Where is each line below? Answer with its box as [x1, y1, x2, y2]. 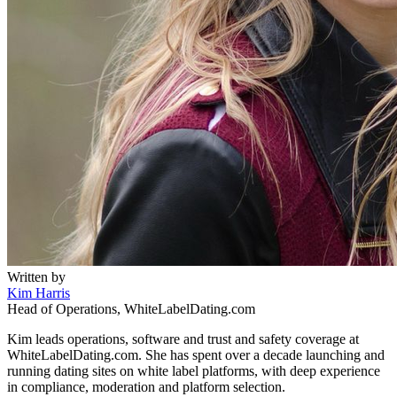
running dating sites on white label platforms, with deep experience [7, 363, 380, 379]
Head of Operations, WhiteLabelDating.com [7, 301, 255, 317]
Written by [7, 269, 66, 285]
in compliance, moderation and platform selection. [7, 379, 285, 395]
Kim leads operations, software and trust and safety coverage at [7, 331, 359, 347]
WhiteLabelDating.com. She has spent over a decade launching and [7, 347, 385, 363]
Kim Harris [7, 285, 70, 301]
